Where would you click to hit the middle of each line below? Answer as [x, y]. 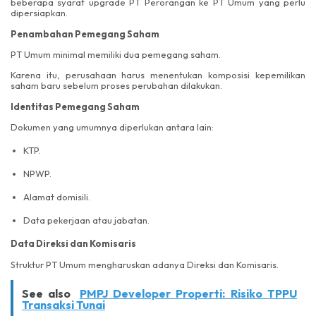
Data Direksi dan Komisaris [73, 244]
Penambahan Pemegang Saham [85, 34]
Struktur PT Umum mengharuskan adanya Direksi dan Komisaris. [145, 264]
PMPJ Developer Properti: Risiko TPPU [188, 293]
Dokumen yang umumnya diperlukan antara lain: [112, 127]
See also [47, 293]
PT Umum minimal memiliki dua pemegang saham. [116, 54]
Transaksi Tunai [63, 304]
